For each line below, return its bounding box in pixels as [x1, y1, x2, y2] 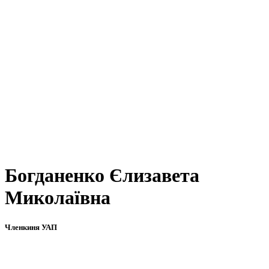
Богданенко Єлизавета [5, 165, 199, 187]
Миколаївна [5, 187, 110, 209]
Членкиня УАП [5, 222, 57, 232]
